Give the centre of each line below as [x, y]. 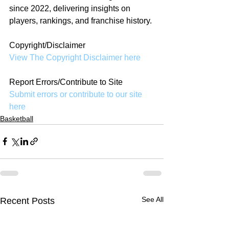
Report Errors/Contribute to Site [66, 82]
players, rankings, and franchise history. [81, 20]
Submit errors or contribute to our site [77, 94]
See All [153, 199]
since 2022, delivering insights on [71, 8]
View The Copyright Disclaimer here [75, 57]
